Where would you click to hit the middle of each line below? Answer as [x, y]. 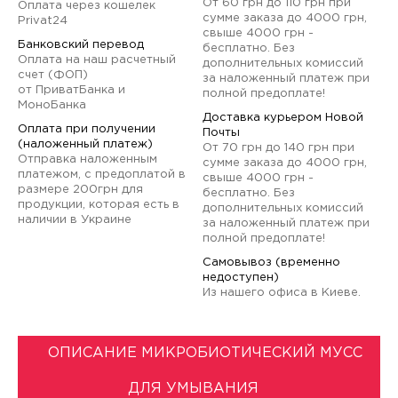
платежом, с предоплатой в [102, 175]
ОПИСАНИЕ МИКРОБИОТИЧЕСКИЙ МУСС [205, 353]
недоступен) [241, 278]
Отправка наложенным [88, 159]
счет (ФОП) [53, 75]
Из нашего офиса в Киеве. [282, 293]
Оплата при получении [87, 129]
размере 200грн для [80, 190]
